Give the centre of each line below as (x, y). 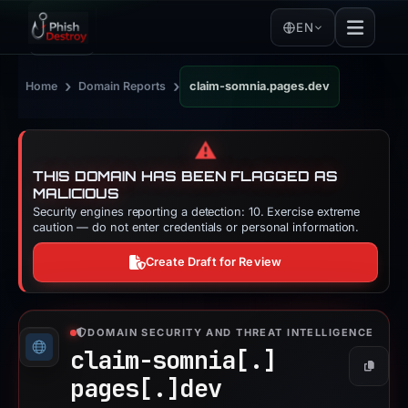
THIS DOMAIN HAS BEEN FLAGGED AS (185, 176)
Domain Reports (122, 86)
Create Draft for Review (214, 262)
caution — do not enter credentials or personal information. (196, 227)
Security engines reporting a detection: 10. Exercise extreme (197, 212)
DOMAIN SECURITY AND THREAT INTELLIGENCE (231, 332)
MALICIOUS (76, 194)
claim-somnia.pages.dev (260, 86)
